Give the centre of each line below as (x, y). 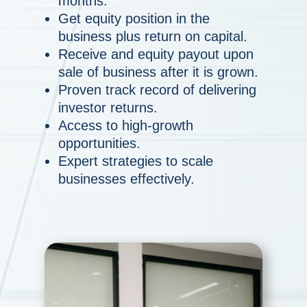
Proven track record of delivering (157, 90)
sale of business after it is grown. (158, 72)
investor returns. (108, 108)
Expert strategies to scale (135, 161)
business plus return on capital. (152, 37)
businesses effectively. (126, 179)
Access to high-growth (125, 126)
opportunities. (99, 144)
